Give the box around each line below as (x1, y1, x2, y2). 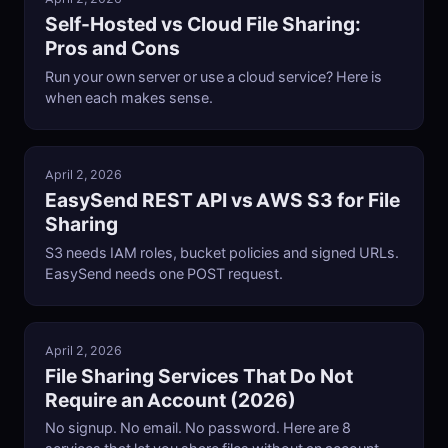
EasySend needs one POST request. (45, 264, 283, 283)
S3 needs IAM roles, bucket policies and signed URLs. (45, 243, 399, 262)
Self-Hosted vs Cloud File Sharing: (45, 12, 361, 37)
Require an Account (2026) (45, 388, 296, 413)
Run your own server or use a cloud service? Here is (45, 67, 382, 86)
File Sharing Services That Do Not (45, 364, 353, 389)
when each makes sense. (45, 88, 213, 107)
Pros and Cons (45, 36, 180, 61)
